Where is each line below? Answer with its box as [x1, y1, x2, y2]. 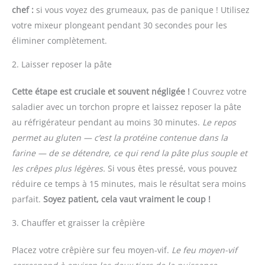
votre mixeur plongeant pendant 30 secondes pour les [12, 19, 227, 31]
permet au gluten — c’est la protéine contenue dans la [12, 131, 228, 143]
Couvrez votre [190, 85, 247, 97]
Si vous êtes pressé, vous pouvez [105, 162, 237, 174]
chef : [12, 4, 34, 15]
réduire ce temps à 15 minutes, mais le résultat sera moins [12, 177, 246, 189]
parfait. [12, 193, 43, 205]
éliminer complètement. [12, 34, 107, 46]
